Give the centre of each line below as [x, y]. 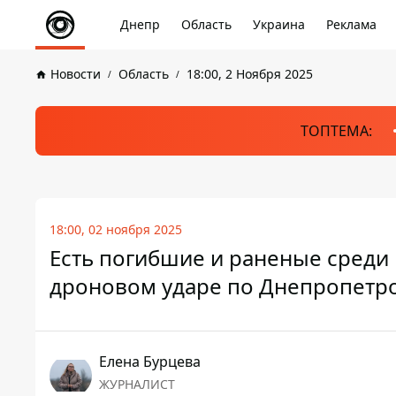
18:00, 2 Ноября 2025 [250, 74]
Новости [76, 74]
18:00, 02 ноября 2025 [116, 229]
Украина [279, 24]
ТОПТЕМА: [336, 131]
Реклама [351, 24]
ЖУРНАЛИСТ [137, 384]
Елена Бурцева [150, 362]
